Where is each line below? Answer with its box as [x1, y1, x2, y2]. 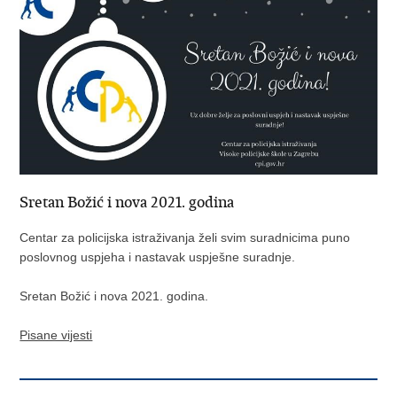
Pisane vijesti [19, 327, 93, 342]
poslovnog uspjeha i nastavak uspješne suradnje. [19, 249, 300, 264]
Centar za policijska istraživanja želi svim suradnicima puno [19, 230, 351, 245]
